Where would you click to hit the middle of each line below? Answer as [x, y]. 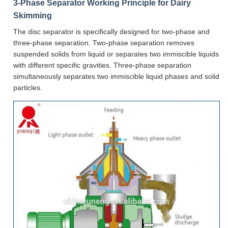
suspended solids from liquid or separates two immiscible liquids [116, 54]
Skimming [33, 16]
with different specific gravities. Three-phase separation [102, 65]
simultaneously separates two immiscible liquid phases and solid [116, 76]
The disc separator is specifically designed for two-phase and [111, 32]
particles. [28, 88]
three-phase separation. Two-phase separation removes [104, 43]
